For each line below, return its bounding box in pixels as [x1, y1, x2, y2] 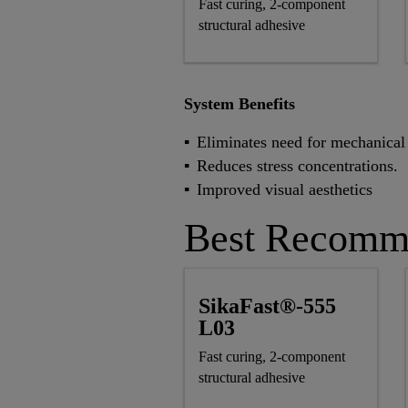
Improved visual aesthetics [197, 180, 372, 199]
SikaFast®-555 [199, 294, 336, 319]
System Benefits [184, 95, 295, 114]
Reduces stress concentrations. [197, 157, 398, 176]
